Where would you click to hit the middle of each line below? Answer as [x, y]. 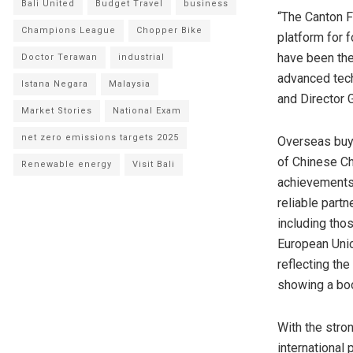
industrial [141, 58]
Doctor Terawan [59, 58]
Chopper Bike [169, 31]
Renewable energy [67, 165]
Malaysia [130, 84]
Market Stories [57, 111]
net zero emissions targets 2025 [100, 138]
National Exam [147, 111]
